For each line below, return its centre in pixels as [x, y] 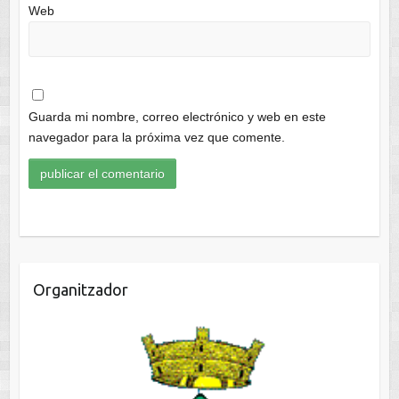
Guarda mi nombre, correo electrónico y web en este [177, 116]
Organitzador [80, 289]
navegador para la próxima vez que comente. [156, 137]
